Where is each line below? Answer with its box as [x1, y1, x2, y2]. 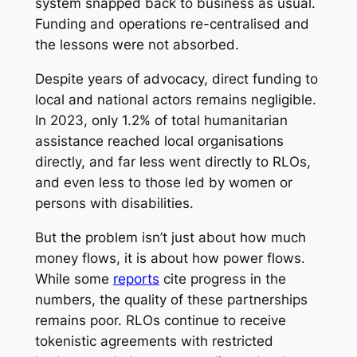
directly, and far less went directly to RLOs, [34, 153, 311, 170]
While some [34, 270, 113, 287]
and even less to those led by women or [34, 174, 292, 190]
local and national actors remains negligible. [34, 91, 316, 108]
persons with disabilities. [34, 194, 198, 211]
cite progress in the [159, 270, 286, 287]
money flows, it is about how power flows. [34, 249, 305, 266]
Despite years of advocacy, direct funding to [34, 70, 318, 87]
